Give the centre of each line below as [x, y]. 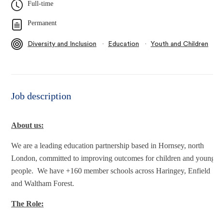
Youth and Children [179, 44]
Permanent [42, 23]
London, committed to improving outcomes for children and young [113, 158]
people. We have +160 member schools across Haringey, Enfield [111, 170]
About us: [27, 125]
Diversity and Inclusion [62, 44]
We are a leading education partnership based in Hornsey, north [108, 145]
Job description [41, 96]
